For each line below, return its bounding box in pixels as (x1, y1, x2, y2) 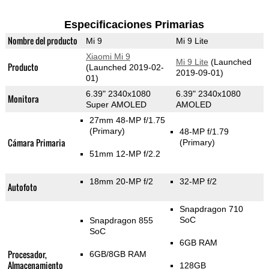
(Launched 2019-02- (85, 62, 164, 73)
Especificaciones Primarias (64, 19, 205, 31)
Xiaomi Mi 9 (85, 52, 130, 62)
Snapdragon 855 (89, 216, 153, 226)
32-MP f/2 (179, 177, 217, 187)
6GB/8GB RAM (89, 249, 147, 259)
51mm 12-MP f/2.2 (89, 149, 160, 159)
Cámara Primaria (7, 136, 65, 150)
